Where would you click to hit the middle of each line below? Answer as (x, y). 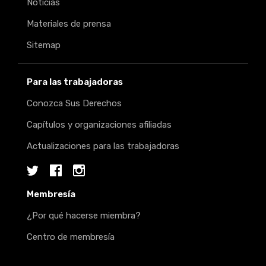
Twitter (43, 172)
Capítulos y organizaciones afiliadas (99, 125)
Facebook (71, 172)
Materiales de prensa (69, 24)
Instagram (96, 172)
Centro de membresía (71, 237)
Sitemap (44, 45)
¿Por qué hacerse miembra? (84, 216)
